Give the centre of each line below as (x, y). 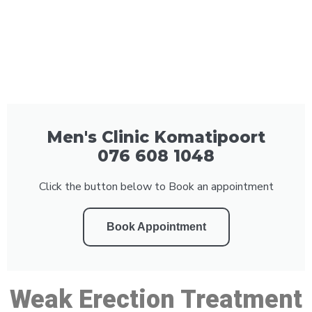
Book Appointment (156, 226)
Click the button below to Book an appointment (156, 186)
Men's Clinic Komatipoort (156, 137)
